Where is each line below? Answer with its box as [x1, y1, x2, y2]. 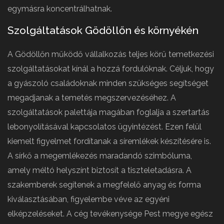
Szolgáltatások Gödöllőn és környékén [7, 23, 198, 36]
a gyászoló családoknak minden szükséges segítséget [7, 78, 208, 88]
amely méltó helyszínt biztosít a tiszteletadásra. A [7, 165, 191, 175]
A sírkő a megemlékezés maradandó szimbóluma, [7, 150, 192, 160]
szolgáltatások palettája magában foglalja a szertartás [7, 107, 209, 117]
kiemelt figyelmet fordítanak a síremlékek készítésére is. [7, 136, 211, 146]
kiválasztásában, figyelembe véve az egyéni [7, 194, 169, 204]
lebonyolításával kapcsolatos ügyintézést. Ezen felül [7, 121, 201, 131]
